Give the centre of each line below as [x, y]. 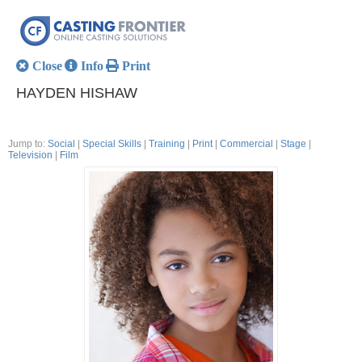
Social [61, 144]
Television [30, 155]
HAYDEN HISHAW [77, 93]
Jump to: [27, 144]
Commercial [246, 144]
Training [167, 144]
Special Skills [112, 144]
